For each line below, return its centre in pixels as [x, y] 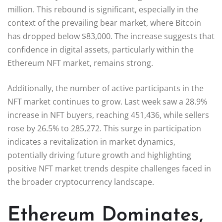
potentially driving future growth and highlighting [99, 155]
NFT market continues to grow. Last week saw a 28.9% [107, 101]
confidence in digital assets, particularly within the [101, 49]
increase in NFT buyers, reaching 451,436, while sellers [108, 115]
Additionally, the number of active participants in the [106, 88]
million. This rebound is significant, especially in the [103, 9]
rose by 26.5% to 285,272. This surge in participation [104, 128]
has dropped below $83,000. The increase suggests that [111, 36]
